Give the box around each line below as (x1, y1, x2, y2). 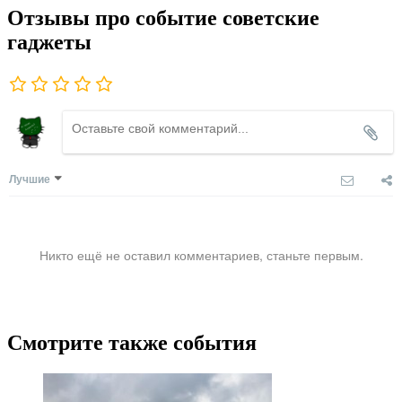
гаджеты (7, 31, 92, 55)
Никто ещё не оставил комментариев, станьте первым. (39, 246, 363, 265)
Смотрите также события (7, 331, 257, 355)
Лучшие (9, 170, 50, 188)
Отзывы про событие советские (7, 6, 319, 31)
